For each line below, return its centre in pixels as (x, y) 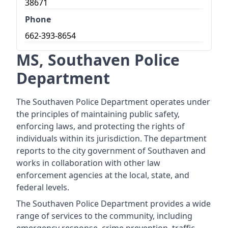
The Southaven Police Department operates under (113, 102)
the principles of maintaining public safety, (98, 114)
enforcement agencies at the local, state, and (103, 175)
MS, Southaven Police (98, 60)
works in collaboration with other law (88, 163)
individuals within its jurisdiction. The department (111, 138)
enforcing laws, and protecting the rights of (101, 126)
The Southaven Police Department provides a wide (113, 204)
